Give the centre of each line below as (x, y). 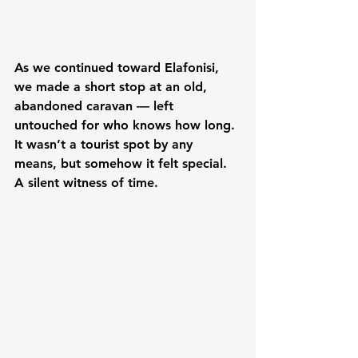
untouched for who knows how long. (127, 125)
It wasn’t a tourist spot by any (105, 145)
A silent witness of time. (86, 183)
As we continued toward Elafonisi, (119, 68)
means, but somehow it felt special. (123, 164)
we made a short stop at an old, (113, 87)
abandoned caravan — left (96, 106)
